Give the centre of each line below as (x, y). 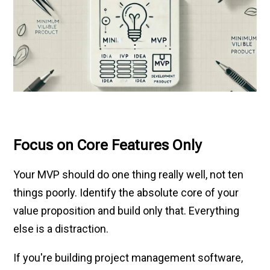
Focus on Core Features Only (108, 145)
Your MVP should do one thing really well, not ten (129, 174)
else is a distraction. (61, 228)
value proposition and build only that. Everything (127, 210)
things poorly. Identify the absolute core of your (126, 192)
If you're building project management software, (128, 257)
